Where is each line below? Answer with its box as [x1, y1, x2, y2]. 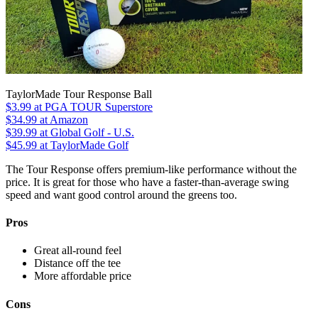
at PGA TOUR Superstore [31, 100, 153, 113]
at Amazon [37, 113, 88, 126]
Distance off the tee [34, 257, 121, 270]
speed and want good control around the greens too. [6, 188, 237, 201]
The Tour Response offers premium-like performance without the [6, 163, 297, 175]
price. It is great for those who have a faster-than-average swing [6, 175, 289, 188]
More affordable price [34, 270, 131, 283]
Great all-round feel [34, 244, 121, 257]
